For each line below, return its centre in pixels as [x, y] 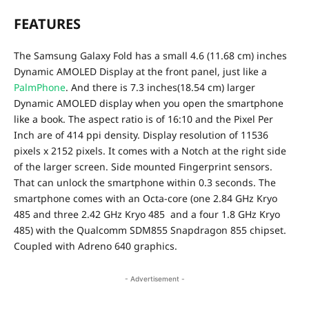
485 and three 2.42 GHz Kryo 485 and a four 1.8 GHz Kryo [147, 215]
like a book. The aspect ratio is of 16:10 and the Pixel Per [143, 119]
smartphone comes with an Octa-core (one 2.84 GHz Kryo [146, 199]
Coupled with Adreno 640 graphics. [96, 246]
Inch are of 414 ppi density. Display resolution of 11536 [141, 135]
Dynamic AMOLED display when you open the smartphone [149, 103]
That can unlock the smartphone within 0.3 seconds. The [145, 183]
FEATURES [47, 24]
